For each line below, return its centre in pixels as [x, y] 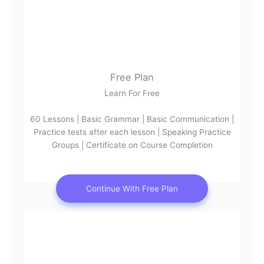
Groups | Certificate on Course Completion [132, 145]
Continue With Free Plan [132, 188]
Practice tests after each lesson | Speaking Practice [132, 132]
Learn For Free [132, 93]
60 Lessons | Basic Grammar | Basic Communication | [132, 119]
